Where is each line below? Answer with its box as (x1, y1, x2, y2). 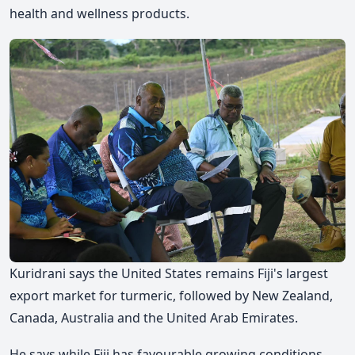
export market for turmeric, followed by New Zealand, (10, 287, 333, 305)
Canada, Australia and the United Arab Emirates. (10, 309, 298, 327)
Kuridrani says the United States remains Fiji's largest (10, 265, 328, 283)
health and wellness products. (10, 5, 189, 23)
